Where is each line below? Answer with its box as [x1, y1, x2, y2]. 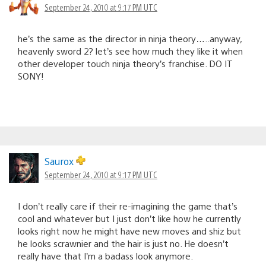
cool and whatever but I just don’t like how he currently [18, 212, 241, 224]
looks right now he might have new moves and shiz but [18, 224, 241, 236]
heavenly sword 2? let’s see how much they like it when [18, 45, 243, 56]
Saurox [45, 154, 76, 167]
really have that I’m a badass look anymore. [18, 249, 193, 261]
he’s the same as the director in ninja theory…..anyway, [18, 32, 242, 44]
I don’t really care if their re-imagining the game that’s [18, 199, 237, 211]
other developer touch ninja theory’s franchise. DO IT [18, 57, 233, 69]
